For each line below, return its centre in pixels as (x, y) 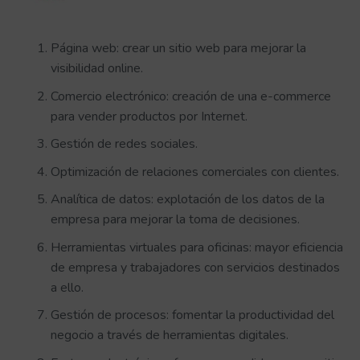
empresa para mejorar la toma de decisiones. (175, 220)
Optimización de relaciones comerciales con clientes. (195, 172)
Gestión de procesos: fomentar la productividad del (192, 315)
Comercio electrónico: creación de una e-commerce (191, 96)
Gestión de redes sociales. (124, 144)
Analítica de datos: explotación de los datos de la (188, 200)
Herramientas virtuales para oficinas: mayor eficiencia (197, 247)
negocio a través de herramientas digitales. (170, 335)
